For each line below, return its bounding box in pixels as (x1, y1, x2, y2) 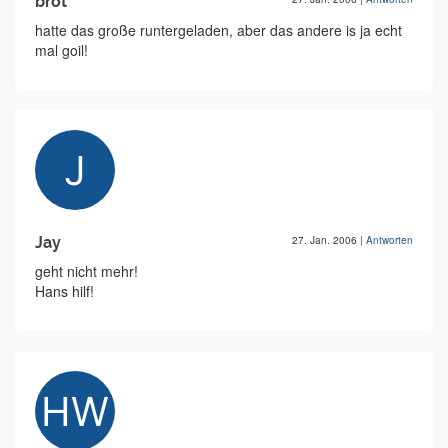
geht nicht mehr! (35, 261, 138, 281)
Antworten (366, 233, 413, 247)
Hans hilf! (35, 281, 94, 301)
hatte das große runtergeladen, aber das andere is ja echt (35, 20, 402, 40)
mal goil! (35, 40, 88, 60)
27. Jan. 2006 (292, 233, 360, 247)
